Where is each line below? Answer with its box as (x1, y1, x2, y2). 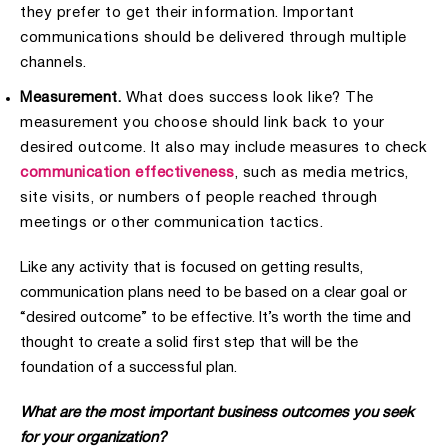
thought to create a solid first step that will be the (20, 336, 358, 351)
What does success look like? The (121, 91, 374, 106)
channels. (20, 56, 87, 71)
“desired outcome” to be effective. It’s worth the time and (20, 311, 411, 326)
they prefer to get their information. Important (20, 6, 355, 21)
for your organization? (20, 431, 166, 446)
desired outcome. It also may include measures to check (20, 141, 427, 156)
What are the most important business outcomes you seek (20, 406, 414, 421)
